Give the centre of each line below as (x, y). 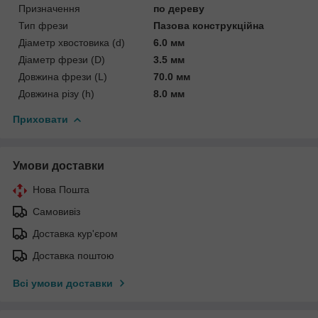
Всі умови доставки (63, 283)
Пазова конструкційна (209, 25)
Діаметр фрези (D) (62, 59)
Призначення (49, 8)
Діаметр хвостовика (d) (72, 42)
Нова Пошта (61, 189)
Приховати (40, 119)
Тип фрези (43, 25)
